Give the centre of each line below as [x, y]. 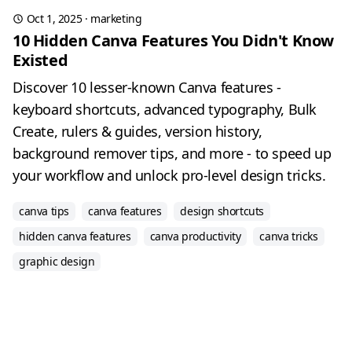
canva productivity [195, 236]
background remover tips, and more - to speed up [172, 153]
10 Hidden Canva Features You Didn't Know [174, 40]
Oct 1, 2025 [54, 18]
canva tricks [289, 236]
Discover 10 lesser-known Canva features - [147, 87]
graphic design [57, 261]
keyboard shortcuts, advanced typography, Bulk [165, 109]
